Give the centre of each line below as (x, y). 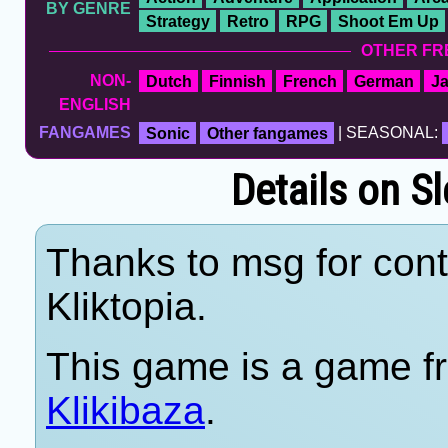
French (309, 81)
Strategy (177, 21)
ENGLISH (95, 105)
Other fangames (267, 133)
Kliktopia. (126, 307)
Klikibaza (125, 411)
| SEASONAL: (388, 133)
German (383, 81)
